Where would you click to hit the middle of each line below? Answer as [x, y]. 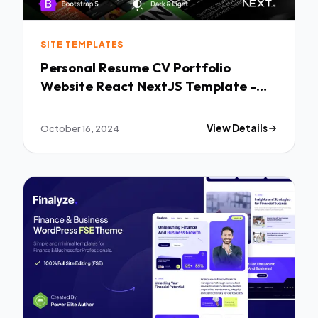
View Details [237, 128]
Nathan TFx [78, 105]
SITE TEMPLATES [82, 44]
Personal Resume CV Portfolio [136, 68]
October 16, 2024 [80, 128]
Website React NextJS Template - [148, 86]
